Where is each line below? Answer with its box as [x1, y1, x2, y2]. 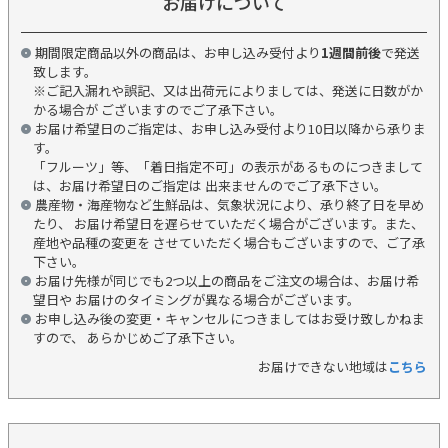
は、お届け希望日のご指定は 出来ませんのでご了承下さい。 [33, 176, 387, 196]
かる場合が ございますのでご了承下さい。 [33, 100, 283, 120]
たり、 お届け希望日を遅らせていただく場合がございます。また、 [33, 214, 424, 234]
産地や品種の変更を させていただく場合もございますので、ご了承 [33, 233, 425, 253]
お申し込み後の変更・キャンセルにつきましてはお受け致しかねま [35, 309, 425, 329]
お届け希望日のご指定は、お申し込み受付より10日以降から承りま [35, 119, 426, 139]
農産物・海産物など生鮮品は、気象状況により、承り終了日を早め [35, 195, 424, 215]
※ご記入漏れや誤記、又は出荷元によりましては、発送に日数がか [33, 81, 423, 101]
